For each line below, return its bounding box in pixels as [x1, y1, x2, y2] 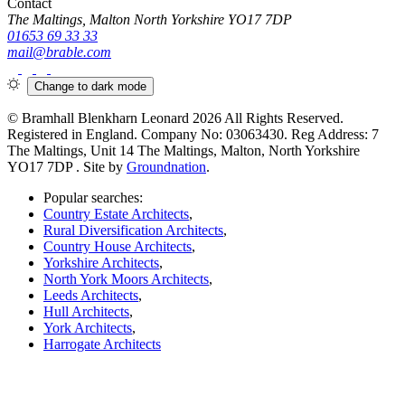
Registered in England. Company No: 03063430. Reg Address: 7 [7, 127, 379, 142]
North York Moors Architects [43, 271, 209, 287]
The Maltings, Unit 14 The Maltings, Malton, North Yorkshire [7, 143, 360, 158]
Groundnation [127, 159, 206, 174]
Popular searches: [43, 190, 143, 205]
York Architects [43, 320, 132, 335]
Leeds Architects [43, 287, 138, 303]
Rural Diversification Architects [43, 222, 223, 238]
